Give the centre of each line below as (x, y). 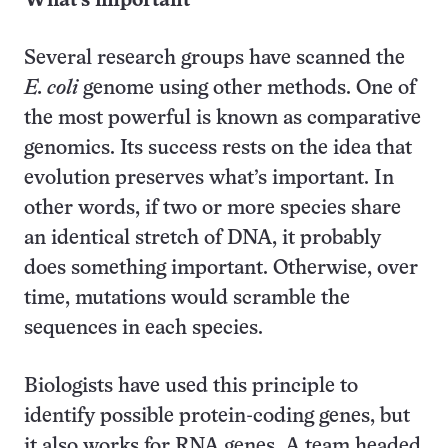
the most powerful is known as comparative (222, 118)
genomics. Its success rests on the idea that (218, 148)
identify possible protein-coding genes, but (217, 416)
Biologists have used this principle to (191, 386)
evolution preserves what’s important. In (209, 178)
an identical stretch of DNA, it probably (202, 238)
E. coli (51, 88)
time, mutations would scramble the (187, 298)
